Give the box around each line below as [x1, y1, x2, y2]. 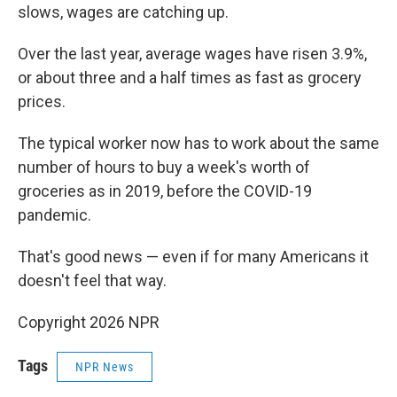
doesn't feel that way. [18, 271, 167, 290]
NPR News [75, 360, 134, 374]
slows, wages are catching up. [18, 3, 229, 21]
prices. [18, 92, 66, 111]
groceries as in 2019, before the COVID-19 [18, 182, 312, 200]
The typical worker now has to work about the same [18, 134, 379, 152]
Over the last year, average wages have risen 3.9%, [18, 44, 367, 63]
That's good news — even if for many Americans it [18, 247, 369, 266]
